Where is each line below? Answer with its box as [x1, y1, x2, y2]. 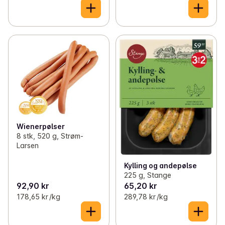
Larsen [17, 141, 39, 150]
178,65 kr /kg [17, 192, 60, 201]
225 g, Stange [124, 171, 171, 180]
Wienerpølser [17, 122, 65, 131]
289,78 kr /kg [124, 192, 168, 201]
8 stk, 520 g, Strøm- [17, 132, 83, 141]
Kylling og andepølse [124, 161, 197, 170]
